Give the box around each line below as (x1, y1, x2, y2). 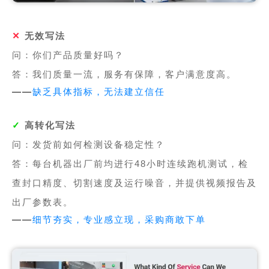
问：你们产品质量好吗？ (11, 50, 124, 61)
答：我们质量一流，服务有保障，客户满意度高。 (11, 69, 237, 80)
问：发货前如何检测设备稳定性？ (11, 139, 165, 150)
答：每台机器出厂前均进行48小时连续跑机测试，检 (11, 159, 249, 169)
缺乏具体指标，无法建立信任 (32, 86, 165, 97)
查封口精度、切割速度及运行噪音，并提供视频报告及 (11, 178, 257, 189)
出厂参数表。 (11, 197, 73, 208)
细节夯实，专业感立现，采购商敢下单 (32, 214, 206, 225)
